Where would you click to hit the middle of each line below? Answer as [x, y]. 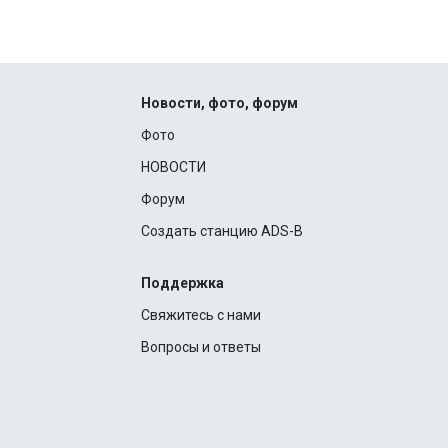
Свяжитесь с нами [200, 315]
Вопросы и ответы [200, 347]
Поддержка [182, 283]
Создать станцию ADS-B [221, 231]
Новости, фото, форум [219, 103]
